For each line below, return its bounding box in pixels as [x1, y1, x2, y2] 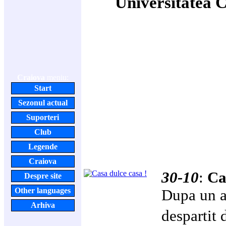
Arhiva [30, 201, 55, 209]
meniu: [44, 73, 69, 82]
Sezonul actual [18, 98, 68, 107]
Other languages [15, 186, 71, 195]
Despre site [24, 172, 62, 180]
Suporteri [26, 113, 59, 122]
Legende [28, 142, 58, 151]
